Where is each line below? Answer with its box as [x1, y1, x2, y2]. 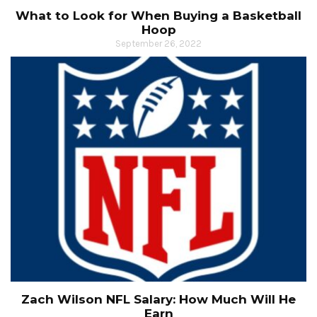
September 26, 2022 [115, 38, 202, 49]
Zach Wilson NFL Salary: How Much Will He [21, 292, 296, 307]
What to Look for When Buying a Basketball [16, 8, 301, 23]
